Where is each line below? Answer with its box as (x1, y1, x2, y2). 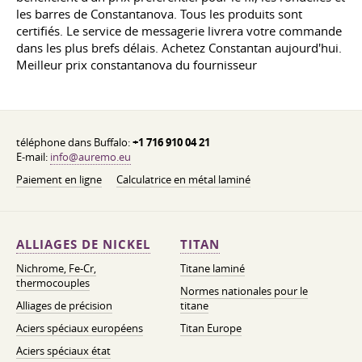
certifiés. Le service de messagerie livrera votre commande (16, 22, 342, 39)
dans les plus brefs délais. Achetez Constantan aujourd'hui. (16, 39, 342, 56)
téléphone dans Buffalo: (16, 135, 133, 149)
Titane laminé (179, 261, 245, 276)
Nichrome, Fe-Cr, (16, 261, 96, 276)
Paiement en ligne (16, 172, 102, 187)
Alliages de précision (16, 298, 112, 313)
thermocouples (16, 276, 90, 290)
